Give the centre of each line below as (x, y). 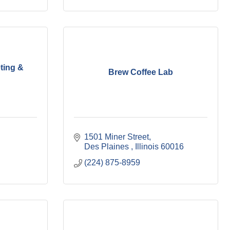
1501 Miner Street (117, 137)
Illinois (147, 147)
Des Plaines (108, 147)
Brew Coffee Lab (141, 72)
